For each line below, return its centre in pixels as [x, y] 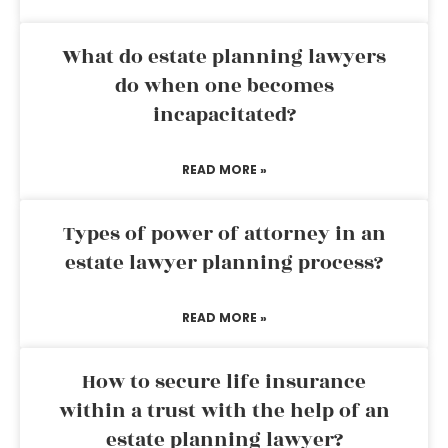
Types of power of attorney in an [224, 234]
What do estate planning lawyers [224, 57]
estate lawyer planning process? [224, 263]
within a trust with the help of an [224, 411]
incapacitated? [224, 115]
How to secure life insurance [224, 382]
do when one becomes [224, 86]
